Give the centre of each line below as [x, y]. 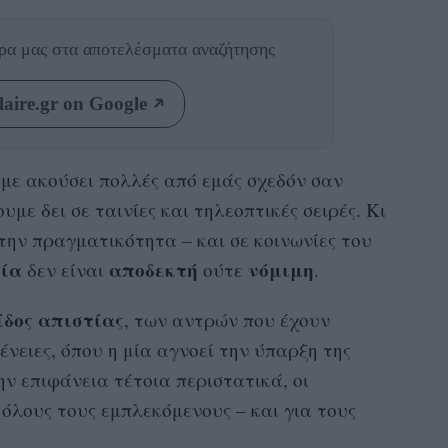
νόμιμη [280, 269]
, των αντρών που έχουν [226, 319]
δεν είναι [65, 269]
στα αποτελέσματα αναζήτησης [163, 48]
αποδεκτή [155, 269]
